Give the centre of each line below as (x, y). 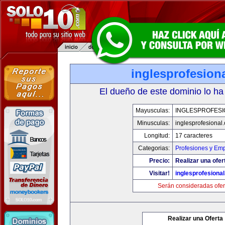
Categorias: (154, 148)
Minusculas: (153, 123)
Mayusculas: (152, 110)
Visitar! (159, 173)
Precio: (159, 161)
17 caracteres (194, 136)
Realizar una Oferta (195, 218)
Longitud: (157, 136)
